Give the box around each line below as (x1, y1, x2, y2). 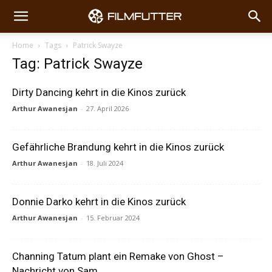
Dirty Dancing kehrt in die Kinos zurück (12, 86, 186, 98)
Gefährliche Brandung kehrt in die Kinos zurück (12, 141, 224, 153)
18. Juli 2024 (86, 158, 123, 168)
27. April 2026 (86, 104, 129, 113)
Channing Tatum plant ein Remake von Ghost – (12, 250, 224, 262)
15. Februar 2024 (86, 213, 140, 222)
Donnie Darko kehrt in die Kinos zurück (12, 195, 186, 208)
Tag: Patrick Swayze (12, 55, 143, 72)
